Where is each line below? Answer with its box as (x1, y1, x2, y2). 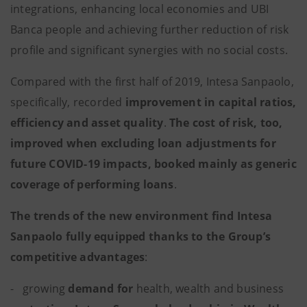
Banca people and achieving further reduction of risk (10, 22, 289, 37)
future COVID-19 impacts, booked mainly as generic (10, 156, 297, 171)
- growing (10, 281, 69, 296)
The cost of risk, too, (166, 115, 283, 130)
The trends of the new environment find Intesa (10, 208, 273, 223)
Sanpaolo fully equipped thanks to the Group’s (10, 229, 271, 244)
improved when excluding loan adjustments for (10, 136, 276, 151)
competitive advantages (10, 249, 145, 265)
